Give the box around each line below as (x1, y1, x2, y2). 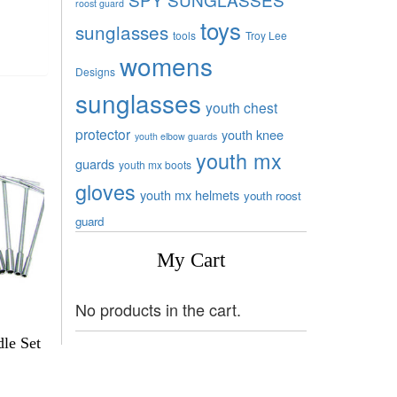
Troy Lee (245, 27, 287, 43)
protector (74, 123, 130, 144)
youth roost (243, 186, 301, 204)
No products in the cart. (74, 297, 241, 321)
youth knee (221, 124, 284, 144)
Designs (74, 63, 115, 79)
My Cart (156, 248, 225, 271)
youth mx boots (118, 156, 191, 172)
